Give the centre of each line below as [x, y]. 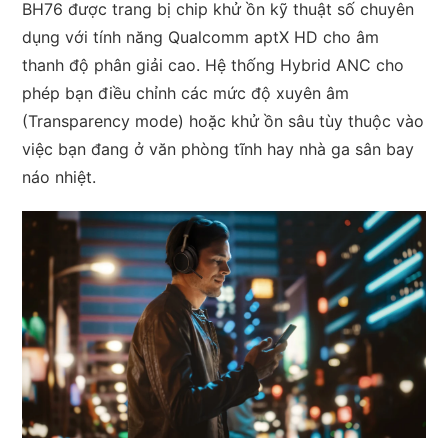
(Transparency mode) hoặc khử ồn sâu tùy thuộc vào [223, 120]
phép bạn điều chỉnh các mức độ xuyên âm [186, 92]
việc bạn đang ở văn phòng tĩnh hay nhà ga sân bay [218, 148]
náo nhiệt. [59, 176]
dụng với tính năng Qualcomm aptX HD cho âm [201, 36]
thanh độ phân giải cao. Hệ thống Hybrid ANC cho [213, 64]
